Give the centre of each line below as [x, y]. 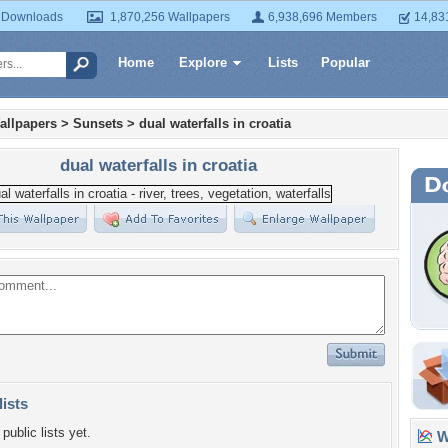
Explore [203, 62]
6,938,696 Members [322, 17]
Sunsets [98, 123]
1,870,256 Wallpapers [170, 17]
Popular [345, 62]
